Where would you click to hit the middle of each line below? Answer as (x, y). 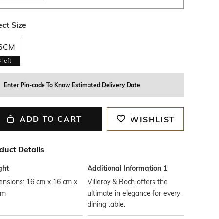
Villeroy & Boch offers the (128, 182)
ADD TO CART (51, 119)
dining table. (107, 204)
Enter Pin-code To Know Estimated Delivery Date (72, 85)
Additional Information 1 (128, 168)
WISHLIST (153, 119)
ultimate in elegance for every (134, 193)
